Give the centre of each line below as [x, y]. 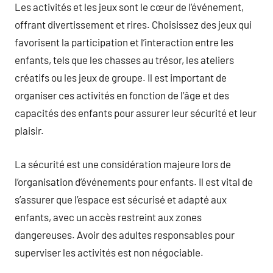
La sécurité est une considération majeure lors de [123, 164]
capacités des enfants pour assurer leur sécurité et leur [136, 113]
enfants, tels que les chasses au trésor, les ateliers [124, 60]
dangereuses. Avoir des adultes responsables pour [125, 234]
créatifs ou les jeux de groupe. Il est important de [121, 77]
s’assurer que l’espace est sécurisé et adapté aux [121, 199]
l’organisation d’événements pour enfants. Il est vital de [134, 181]
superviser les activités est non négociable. [109, 252]
